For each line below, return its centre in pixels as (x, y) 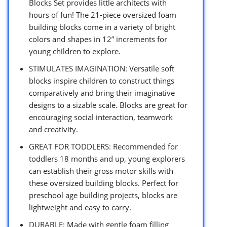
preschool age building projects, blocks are (103, 195)
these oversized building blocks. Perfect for (104, 183)
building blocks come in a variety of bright (102, 27)
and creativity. (53, 129)
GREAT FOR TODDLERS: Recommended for (103, 146)
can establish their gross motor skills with (101, 171)
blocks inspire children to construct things (102, 80)
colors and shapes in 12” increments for (98, 39)
